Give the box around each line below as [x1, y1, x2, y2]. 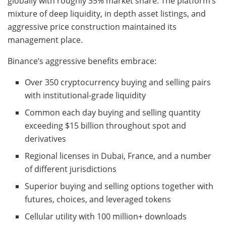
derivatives [25, 133, 67, 144]
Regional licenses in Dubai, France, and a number [25, 150, 212, 161]
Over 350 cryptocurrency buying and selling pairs [25, 76, 211, 88]
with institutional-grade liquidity [25, 89, 146, 101]
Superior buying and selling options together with [25, 180, 214, 192]
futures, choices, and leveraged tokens [25, 193, 172, 205]
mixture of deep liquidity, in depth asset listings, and [8, 8, 206, 19]
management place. [8, 34, 83, 45]
